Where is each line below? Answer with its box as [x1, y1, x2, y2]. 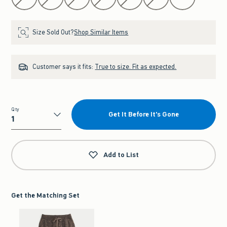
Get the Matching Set [11, 191, 80, 200]
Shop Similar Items [74, 28, 129, 36]
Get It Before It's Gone [108, 109, 179, 119]
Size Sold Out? [32, 28, 74, 36]
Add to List [103, 150, 139, 160]
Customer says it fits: [32, 62, 95, 71]
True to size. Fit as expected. [95, 62, 177, 71]
